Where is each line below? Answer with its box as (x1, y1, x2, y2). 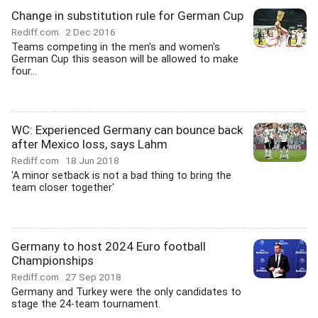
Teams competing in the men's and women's (11, 41, 220, 53)
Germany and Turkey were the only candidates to (11, 286, 241, 298)
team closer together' (11, 182, 114, 194)
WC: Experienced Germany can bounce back (11, 123, 243, 137)
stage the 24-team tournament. (11, 298, 160, 310)
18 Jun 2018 (65, 155, 119, 166)
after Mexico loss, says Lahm (11, 137, 168, 151)
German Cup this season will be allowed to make (11, 53, 238, 65)
